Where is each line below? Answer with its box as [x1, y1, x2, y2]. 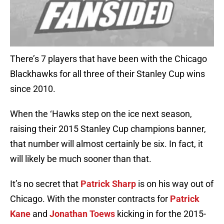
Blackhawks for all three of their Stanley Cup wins [10, 68, 205, 79]
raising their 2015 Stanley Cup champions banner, [10, 123, 206, 134]
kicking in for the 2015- [115, 208, 206, 219]
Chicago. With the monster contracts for [10, 193, 170, 204]
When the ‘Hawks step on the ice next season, [10, 108, 192, 119]
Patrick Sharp [80, 178, 136, 189]
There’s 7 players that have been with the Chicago [10, 53, 207, 64]
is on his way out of [136, 178, 213, 189]
